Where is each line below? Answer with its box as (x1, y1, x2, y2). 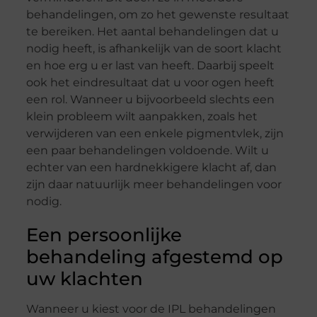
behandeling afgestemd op (25, 246, 283, 269)
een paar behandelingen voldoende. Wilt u (25, 144, 269, 158)
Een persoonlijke (25, 224, 182, 247)
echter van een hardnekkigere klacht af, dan (25, 161, 277, 175)
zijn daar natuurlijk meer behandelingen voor (25, 178, 282, 192)
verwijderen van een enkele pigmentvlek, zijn (25, 127, 284, 141)
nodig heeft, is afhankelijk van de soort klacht (25, 42, 282, 56)
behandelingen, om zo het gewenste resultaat (25, 8, 289, 22)
